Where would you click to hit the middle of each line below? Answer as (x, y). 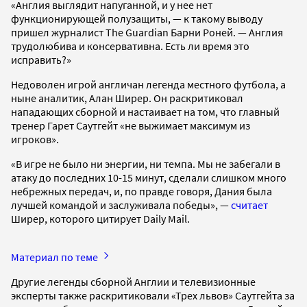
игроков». (35, 139)
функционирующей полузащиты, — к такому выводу (137, 18)
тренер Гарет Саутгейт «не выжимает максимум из (131, 125)
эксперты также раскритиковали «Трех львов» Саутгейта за (153, 295)
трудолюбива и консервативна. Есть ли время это (130, 46)
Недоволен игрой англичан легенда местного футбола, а (148, 84)
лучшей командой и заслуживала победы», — (120, 205)
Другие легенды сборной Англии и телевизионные (133, 281)
